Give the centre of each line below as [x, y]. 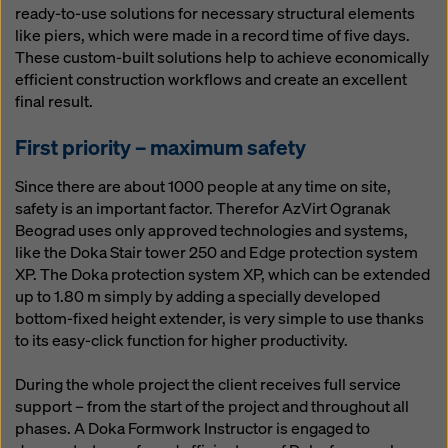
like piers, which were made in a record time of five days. [212, 35]
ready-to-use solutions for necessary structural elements [215, 13]
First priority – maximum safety [160, 147]
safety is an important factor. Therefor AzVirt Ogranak [203, 208]
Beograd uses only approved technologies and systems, [211, 230]
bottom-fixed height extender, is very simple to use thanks [219, 318]
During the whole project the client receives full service [208, 384]
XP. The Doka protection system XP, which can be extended [222, 274]
